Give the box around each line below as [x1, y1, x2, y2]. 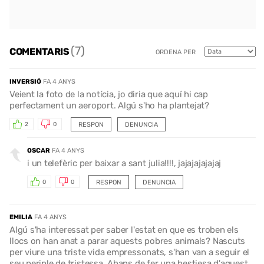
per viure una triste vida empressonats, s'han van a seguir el [9, 246, 250, 258]
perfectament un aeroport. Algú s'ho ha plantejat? [9, 100, 209, 111]
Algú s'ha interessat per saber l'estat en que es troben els [9, 224, 239, 235]
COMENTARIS [9, 46, 71, 58]
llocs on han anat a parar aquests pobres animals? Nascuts [9, 235, 246, 246]
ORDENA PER [156, 48, 196, 57]
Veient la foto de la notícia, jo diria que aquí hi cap [9, 88, 208, 100]
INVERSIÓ [9, 77, 41, 85]
